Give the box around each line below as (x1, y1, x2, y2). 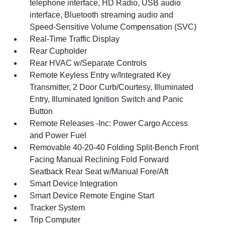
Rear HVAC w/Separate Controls (30, 59, 147, 67)
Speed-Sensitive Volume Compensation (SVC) (30, 23, 197, 31)
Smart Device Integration (30, 179, 118, 188)
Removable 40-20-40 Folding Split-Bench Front (30, 143, 199, 152)
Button (30, 107, 53, 116)
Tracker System (30, 203, 85, 212)
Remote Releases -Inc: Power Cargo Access (30, 119, 188, 128)
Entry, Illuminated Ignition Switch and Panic (30, 95, 184, 103)
